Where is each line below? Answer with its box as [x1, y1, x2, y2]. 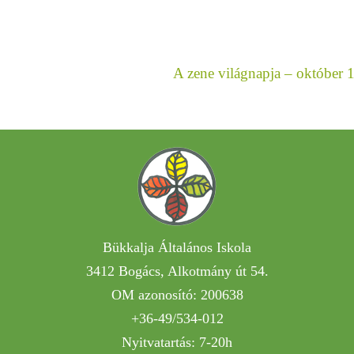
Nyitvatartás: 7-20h [122, 334, 232, 351]
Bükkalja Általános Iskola [103, 239, 251, 256]
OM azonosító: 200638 [111, 287, 243, 303]
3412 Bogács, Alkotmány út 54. [85, 263, 269, 280]
